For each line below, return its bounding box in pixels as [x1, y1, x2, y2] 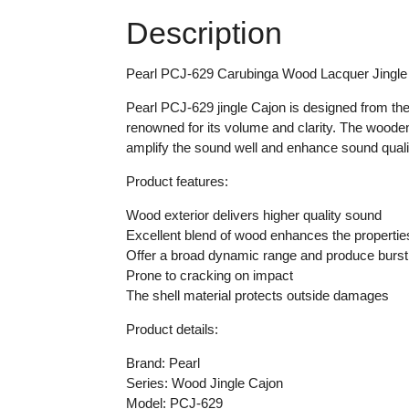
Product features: [125, 173, 228, 189]
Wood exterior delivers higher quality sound [125, 206, 382, 223]
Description [125, 15, 282, 50]
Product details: [125, 320, 218, 337]
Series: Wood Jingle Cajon [125, 374, 283, 391]
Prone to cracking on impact [125, 267, 293, 283]
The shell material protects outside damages [125, 287, 389, 303]
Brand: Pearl [125, 354, 200, 371]
